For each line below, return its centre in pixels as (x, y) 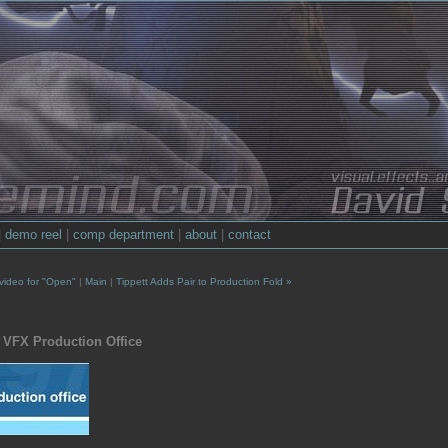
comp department (123, 234)
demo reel (33, 234)
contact (249, 234)
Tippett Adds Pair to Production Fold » (204, 281)
